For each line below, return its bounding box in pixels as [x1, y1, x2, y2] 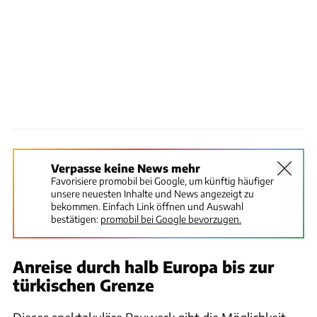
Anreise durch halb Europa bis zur [13, 256, 274, 277]
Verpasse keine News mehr [51, 161, 200, 175]
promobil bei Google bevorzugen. [100, 212, 241, 225]
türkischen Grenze [13, 275, 154, 295]
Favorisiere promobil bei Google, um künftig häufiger [51, 174, 274, 187]
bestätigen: [51, 212, 98, 225]
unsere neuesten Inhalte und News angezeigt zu [51, 187, 254, 200]
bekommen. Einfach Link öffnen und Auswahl [51, 200, 243, 212]
